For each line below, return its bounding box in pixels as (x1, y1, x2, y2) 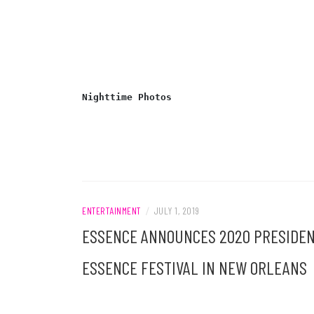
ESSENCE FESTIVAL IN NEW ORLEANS (82, 257, 307, 278)
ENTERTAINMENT (82, 205, 141, 217)
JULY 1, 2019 (153, 205, 200, 217)
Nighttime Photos (82, 92, 172, 102)
